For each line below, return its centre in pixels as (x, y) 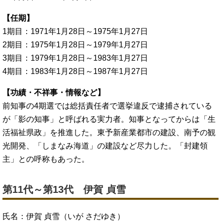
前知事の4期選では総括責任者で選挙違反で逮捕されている (107, 106)
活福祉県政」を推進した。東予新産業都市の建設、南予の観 (109, 132)
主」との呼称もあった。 (46, 159)
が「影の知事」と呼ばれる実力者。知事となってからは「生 (109, 119)
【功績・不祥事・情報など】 (54, 92)
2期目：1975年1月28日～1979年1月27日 (75, 44)
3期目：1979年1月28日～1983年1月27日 (75, 58)
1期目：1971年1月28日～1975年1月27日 (75, 31)
